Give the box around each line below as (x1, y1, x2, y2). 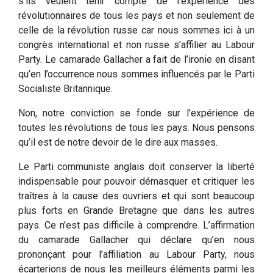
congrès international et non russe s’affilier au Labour (18, 39, 255, 51)
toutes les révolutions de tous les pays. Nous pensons (18, 122, 255, 134)
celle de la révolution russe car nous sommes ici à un (18, 24, 255, 37)
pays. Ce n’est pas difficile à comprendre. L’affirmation (18, 219, 255, 232)
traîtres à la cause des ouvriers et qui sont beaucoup (18, 190, 255, 202)
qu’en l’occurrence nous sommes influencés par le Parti (18, 68, 255, 80)
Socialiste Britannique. (18, 83, 113, 95)
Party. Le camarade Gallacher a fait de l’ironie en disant (18, 54, 255, 66)
